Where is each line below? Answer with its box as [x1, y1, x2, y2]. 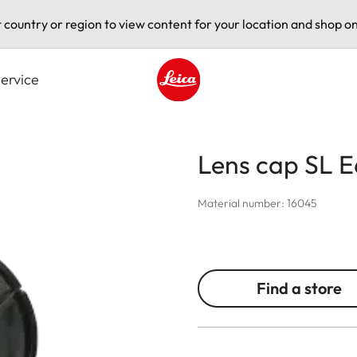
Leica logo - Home [156, 101, 260, 118]
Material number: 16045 [198, 195, 317, 210]
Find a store [257, 277, 343, 298]
